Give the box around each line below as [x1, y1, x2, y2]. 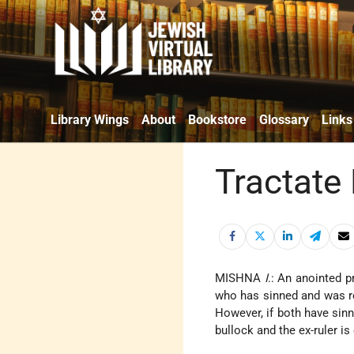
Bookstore [188, 111, 247, 127]
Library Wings [51, 111, 129, 127]
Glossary [259, 111, 309, 127]
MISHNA [215, 271, 265, 286]
